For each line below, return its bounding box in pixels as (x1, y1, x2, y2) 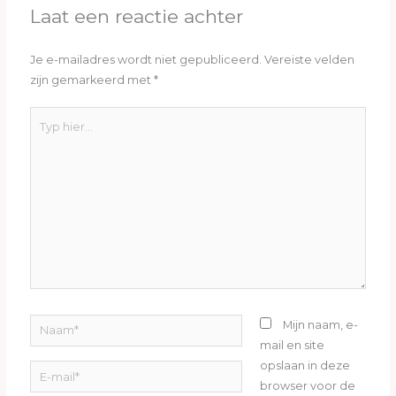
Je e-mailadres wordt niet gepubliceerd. (30, 53, 263, 67)
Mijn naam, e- (283, 317, 359, 331)
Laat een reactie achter (30, 5, 244, 28)
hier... (29, 130, 60, 144)
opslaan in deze (260, 358, 351, 372)
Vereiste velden (264, 53, 355, 67)
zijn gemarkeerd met (30, 73, 155, 88)
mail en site (260, 338, 325, 352)
